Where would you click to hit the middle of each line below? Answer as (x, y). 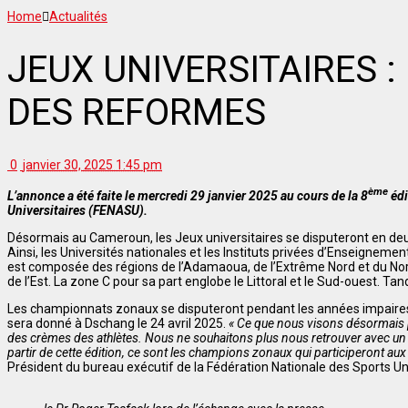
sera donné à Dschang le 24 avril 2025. (118, 324)
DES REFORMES (137, 112)
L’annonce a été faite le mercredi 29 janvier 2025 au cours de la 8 (188, 196)
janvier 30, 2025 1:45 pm (92, 165)
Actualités (78, 16)
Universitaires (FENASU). (77, 211)
